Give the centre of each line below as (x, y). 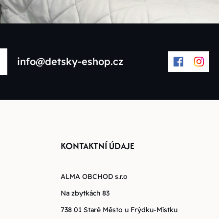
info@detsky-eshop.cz (70, 62)
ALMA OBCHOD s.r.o (94, 177)
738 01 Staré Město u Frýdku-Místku (119, 210)
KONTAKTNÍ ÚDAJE (97, 146)
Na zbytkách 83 (85, 193)
